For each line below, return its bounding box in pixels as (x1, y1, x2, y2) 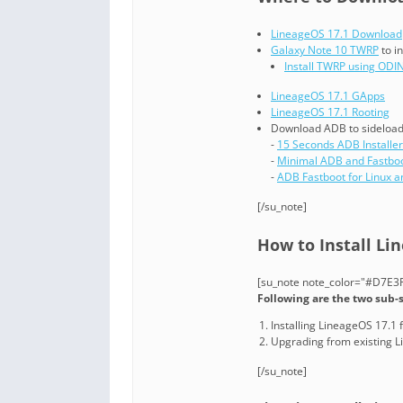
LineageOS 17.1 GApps (271, 88, 385, 104)
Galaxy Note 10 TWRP (271, 42, 379, 58)
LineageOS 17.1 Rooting (271, 104, 390, 121)
